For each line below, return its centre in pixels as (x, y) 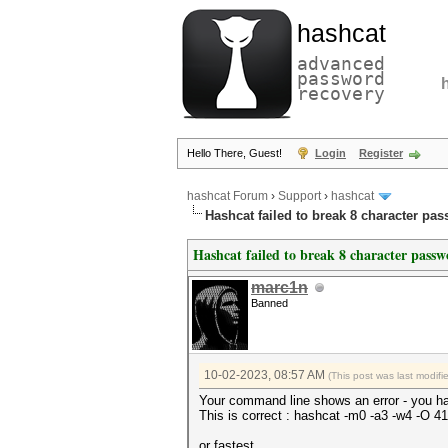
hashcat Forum (227, 196)
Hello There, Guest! (236, 153)
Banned (269, 303)
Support (299, 196)
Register (381, 153)
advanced (341, 63)
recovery (341, 93)
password (341, 78)
